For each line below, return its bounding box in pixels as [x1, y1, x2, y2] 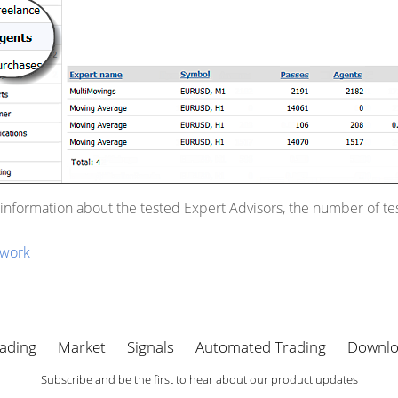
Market [57, 337, 106, 357]
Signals [126, 337, 174, 357]
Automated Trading [195, 337, 326, 357]
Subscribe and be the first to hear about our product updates [40, 371, 358, 387]
